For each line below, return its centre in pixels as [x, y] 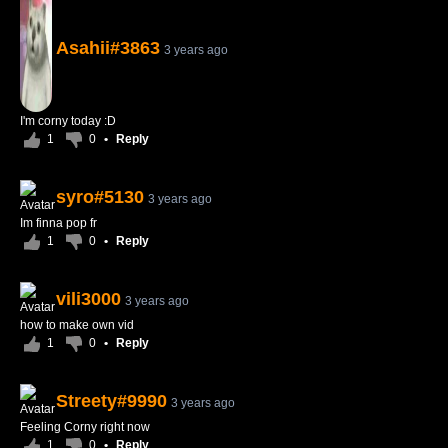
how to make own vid [77, 325]
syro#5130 [100, 197]
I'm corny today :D [68, 121]
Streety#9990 [111, 401]
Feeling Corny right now [85, 427]
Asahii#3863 [108, 48]
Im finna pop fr [58, 223]
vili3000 [88, 299]
